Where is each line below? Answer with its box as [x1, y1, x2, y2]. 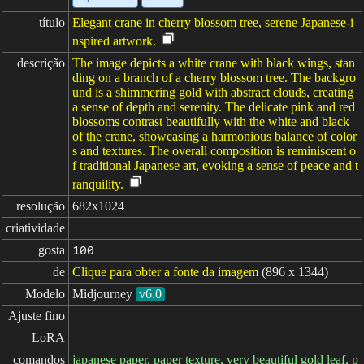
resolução [16, 199, 65, 213]
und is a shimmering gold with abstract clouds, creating [72, 85, 353, 99]
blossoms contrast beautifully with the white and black [72, 115, 349, 128]
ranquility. [72, 177, 123, 191]
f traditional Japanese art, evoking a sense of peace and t [72, 158, 358, 172]
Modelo [25, 287, 65, 301]
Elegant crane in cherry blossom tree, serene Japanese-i [72, 15, 353, 29]
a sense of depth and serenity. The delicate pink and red [72, 100, 355, 114]
